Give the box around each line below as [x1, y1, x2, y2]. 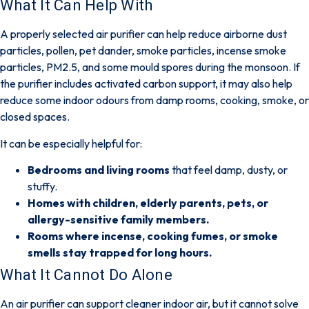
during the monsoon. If [193, 60, 300, 74]
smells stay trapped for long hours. [28, 245, 212, 259]
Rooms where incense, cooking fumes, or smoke [28, 228, 278, 243]
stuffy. [28, 179, 57, 193]
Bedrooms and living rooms [28, 162, 170, 177]
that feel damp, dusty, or [170, 162, 288, 177]
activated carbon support [94, 77, 215, 91]
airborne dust [223, 27, 287, 41]
